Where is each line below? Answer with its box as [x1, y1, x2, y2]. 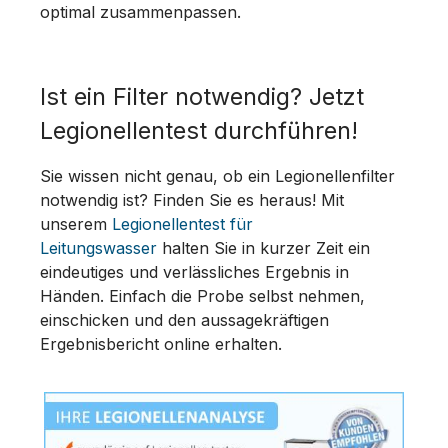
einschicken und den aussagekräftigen [40, 309, 329, 330]
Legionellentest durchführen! [40, 115, 358, 145]
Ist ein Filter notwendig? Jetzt [40, 81, 364, 111]
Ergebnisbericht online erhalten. [40, 333, 287, 354]
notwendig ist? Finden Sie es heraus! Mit [40, 189, 344, 210]
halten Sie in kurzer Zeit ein [157, 237, 370, 258]
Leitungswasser [40, 237, 157, 258]
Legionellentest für [112, 213, 253, 234]
